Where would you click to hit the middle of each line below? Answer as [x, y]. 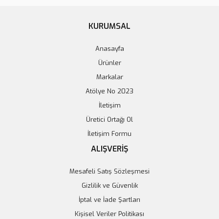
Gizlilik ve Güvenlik [109, 186]
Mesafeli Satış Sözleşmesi [109, 171]
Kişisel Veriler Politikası [109, 214]
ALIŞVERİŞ [109, 149]
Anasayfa [109, 49]
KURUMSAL [109, 26]
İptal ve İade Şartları [109, 200]
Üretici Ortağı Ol [109, 120]
